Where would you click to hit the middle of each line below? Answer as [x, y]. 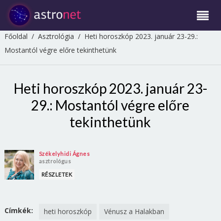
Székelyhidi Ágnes [64, 154]
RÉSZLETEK [57, 174]
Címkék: [18, 210]
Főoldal [16, 36]
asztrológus [55, 161]
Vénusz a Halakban [134, 211]
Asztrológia [56, 36]
